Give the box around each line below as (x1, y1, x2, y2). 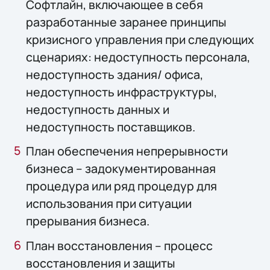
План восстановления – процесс (26, 237, 213, 254)
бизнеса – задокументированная (26, 160, 216, 177)
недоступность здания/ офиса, (26, 66, 204, 83)
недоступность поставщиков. (26, 119, 196, 136)
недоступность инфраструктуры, (26, 84, 218, 101)
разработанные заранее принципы (26, 14, 227, 31)
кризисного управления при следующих (26, 31, 255, 48)
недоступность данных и (26, 101, 170, 118)
